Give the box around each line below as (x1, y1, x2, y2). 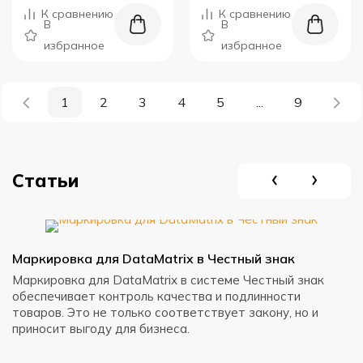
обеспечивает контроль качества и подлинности (12, 288, 301, 304)
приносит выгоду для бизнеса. (12, 321, 190, 336)
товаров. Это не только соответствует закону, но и (12, 305, 318, 320)
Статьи (12, 169, 79, 192)
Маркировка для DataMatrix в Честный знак (12, 250, 295, 267)
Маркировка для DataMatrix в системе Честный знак (12, 272, 324, 288)
